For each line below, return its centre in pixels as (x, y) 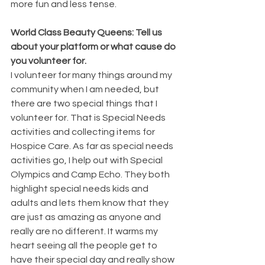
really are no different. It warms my (85, 231)
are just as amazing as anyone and (87, 217)
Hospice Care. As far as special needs (93, 146)
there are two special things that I (85, 103)
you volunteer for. (49, 61)
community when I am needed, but (86, 89)
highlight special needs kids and (80, 188)
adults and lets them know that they (91, 203)
